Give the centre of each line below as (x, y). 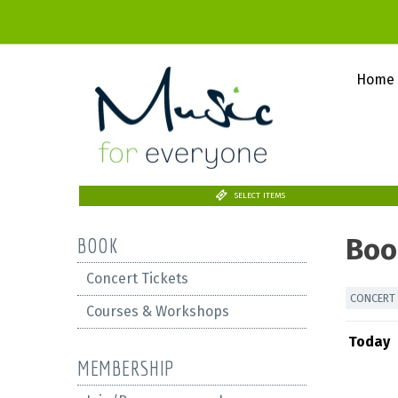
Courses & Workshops (158, 311)
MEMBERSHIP (126, 368)
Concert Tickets (137, 279)
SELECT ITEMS (260, 195)
